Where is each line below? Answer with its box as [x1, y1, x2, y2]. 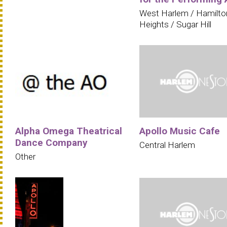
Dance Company [15, 137, 88, 149]
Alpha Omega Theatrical [15, 125, 122, 137]
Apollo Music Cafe [139, 125, 220, 137]
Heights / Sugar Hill [139, 19, 211, 29]
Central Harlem [139, 140, 195, 150]
